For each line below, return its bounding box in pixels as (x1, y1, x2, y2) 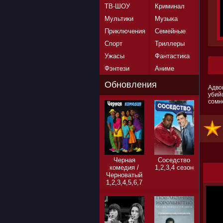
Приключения (104, 27, 145, 35)
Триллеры (154, 40, 185, 47)
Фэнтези (104, 65, 129, 72)
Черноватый (106, 171, 142, 179)
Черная (113, 156, 135, 164)
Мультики (104, 15, 133, 22)
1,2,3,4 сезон (154, 164, 194, 171)
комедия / (110, 164, 139, 171)
